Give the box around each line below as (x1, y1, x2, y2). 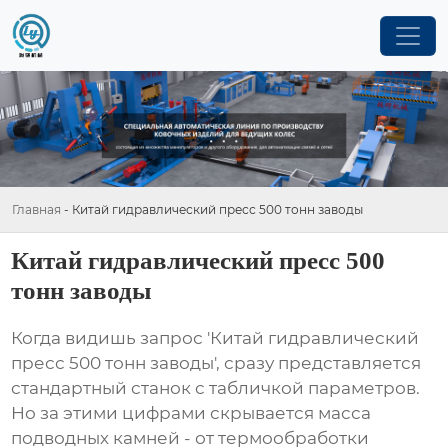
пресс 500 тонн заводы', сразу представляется (11, 353, 422, 374)
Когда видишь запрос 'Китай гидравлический (11, 328, 420, 349)
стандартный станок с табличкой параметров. (11, 378, 421, 399)
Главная (12, 201, 61, 217)
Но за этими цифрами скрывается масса (11, 403, 372, 424)
